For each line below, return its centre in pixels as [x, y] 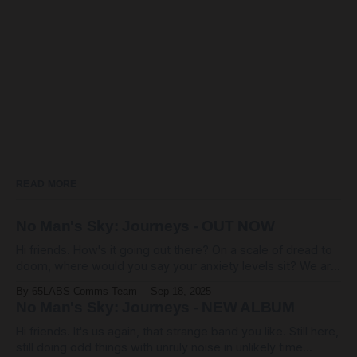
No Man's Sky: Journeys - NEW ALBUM [155, 307]
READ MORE [47, 184]
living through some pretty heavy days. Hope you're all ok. [173, 282]
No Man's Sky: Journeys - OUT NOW [145, 226]
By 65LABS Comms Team [76, 291]
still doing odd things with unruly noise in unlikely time [159, 347]
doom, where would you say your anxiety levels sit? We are [177, 266]
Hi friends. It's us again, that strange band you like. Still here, [177, 331]
